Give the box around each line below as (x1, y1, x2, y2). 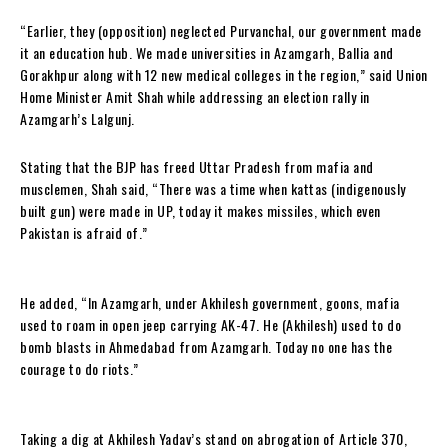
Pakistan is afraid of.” (20, 221, 148, 243)
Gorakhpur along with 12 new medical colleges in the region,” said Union (20, 63, 428, 85)
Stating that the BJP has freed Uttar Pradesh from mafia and (20, 155, 374, 177)
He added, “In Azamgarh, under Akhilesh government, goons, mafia (20, 291, 400, 313)
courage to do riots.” (20, 357, 139, 379)
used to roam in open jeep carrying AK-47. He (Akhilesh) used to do (20, 313, 401, 335)
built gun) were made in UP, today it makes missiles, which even (20, 199, 381, 221)
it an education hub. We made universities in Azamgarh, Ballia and (20, 41, 394, 63)
